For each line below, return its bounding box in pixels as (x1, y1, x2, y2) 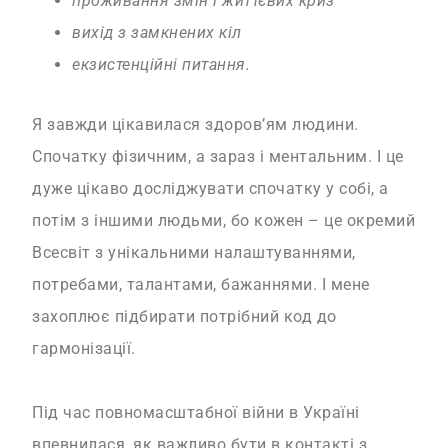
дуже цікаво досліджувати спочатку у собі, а (32, 179, 389, 199)
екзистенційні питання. (72, 55, 251, 75)
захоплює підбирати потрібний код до (32, 307, 337, 327)
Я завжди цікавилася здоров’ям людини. (32, 115, 359, 135)
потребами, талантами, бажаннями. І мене (32, 275, 370, 295)
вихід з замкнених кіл (72, 23, 242, 43)
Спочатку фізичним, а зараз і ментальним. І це (32, 147, 404, 167)
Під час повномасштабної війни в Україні (32, 403, 360, 423)
